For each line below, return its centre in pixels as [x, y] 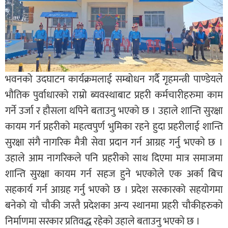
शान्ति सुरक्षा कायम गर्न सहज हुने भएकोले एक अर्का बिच [114, 174]
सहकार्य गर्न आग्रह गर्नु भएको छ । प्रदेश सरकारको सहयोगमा [114, 190]
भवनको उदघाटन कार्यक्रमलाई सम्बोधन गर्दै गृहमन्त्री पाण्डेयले [114, 80]
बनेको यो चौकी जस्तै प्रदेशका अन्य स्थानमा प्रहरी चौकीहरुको [114, 206]
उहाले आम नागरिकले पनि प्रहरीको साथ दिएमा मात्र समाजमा [114, 159]
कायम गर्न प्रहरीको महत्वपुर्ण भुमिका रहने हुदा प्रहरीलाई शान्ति [114, 127]
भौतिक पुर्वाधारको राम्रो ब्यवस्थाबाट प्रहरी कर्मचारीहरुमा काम [114, 95]
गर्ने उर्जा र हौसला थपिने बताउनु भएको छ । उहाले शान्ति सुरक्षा [114, 111]
